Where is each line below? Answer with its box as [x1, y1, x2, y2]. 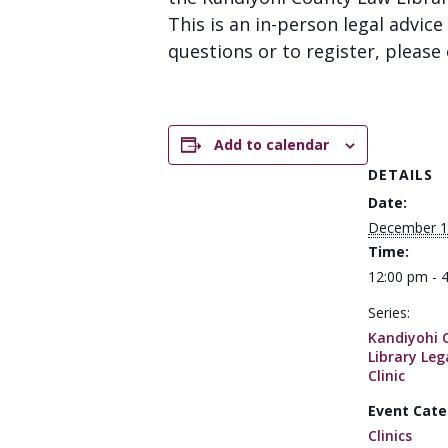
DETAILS [368, 165, 433, 184]
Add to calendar [214, 135, 329, 154]
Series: [368, 303, 410, 322]
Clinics [368, 426, 412, 445]
